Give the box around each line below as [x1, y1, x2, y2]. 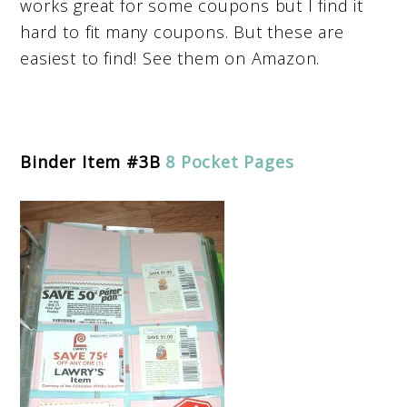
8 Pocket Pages [165, 150, 294, 173]
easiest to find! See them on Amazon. [20, 46, 321, 69]
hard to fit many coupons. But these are [20, 20, 344, 43]
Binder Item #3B [20, 150, 166, 173]
